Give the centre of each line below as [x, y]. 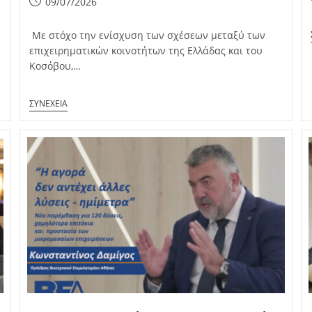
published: [53, 16]
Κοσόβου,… [55, 66]
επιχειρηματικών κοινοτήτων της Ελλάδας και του [146, 51]
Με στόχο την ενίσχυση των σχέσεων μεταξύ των [147, 36]
